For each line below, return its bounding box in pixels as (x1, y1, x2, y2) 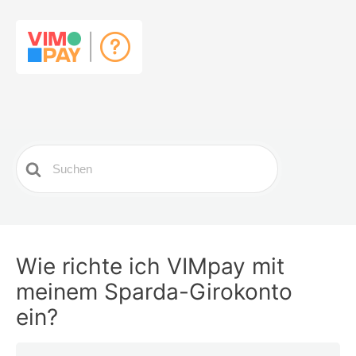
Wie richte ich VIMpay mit (16, 253, 284, 280)
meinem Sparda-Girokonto (16, 278, 292, 305)
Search (16, 147, 60, 163)
